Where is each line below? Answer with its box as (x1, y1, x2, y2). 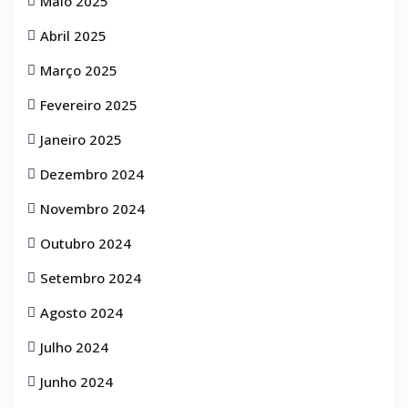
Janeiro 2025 (40, 130, 122, 148)
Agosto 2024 (40, 303, 123, 321)
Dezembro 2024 (40, 165, 144, 183)
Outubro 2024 (40, 234, 131, 252)
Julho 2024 (40, 338, 108, 356)
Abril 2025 (40, 26, 107, 45)
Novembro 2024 (40, 199, 145, 218)
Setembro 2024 (40, 269, 141, 287)
